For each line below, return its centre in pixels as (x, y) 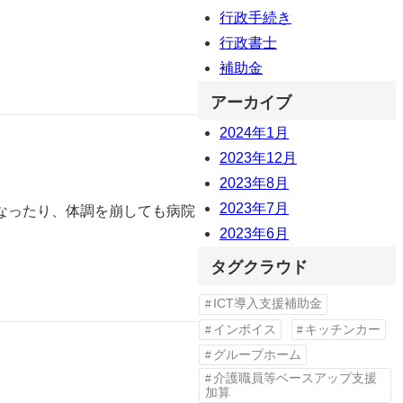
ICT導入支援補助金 (267, 304)
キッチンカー (343, 329)
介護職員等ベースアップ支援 (295, 378)
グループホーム (257, 354)
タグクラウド (259, 267)
